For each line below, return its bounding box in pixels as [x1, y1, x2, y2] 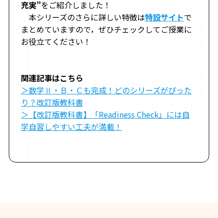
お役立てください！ [20, 36, 91, 48]
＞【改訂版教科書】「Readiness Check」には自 [20, 109, 190, 121]
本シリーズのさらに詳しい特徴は [20, 11, 145, 23]
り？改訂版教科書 [20, 96, 83, 109]
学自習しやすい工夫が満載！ [20, 121, 122, 133]
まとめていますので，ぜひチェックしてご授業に [20, 23, 192, 36]
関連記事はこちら [20, 72, 83, 84]
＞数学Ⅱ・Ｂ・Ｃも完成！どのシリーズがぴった [20, 84, 192, 96]
